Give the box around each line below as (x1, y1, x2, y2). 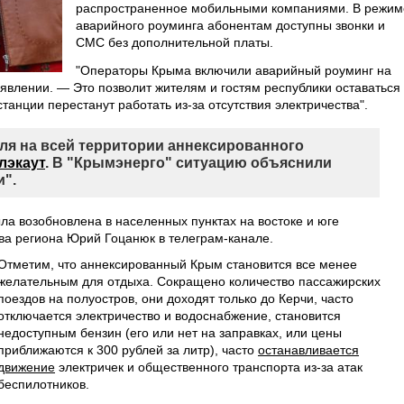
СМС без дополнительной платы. (76, 35, 273, 50)
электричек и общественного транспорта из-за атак (55, 360, 363, 374)
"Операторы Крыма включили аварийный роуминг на (76, 63, 391, 78)
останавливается (258, 343, 359, 357)
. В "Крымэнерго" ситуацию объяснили (45, 155, 332, 170)
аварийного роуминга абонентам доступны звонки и (76, 18, 385, 32)
